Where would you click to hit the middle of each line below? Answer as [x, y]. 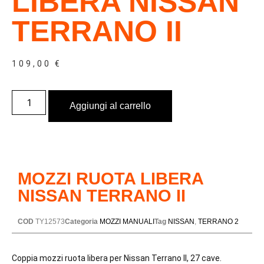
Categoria [81, 222]
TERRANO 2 [218, 222]
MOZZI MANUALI [127, 222]
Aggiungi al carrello [110, 106]
